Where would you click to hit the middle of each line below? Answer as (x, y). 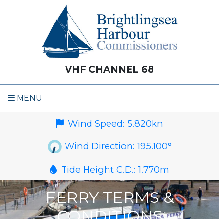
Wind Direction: (100, 146)
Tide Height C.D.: (100, 170)
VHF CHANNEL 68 (109, 69)
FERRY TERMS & (109, 197)
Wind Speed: (98, 124)
